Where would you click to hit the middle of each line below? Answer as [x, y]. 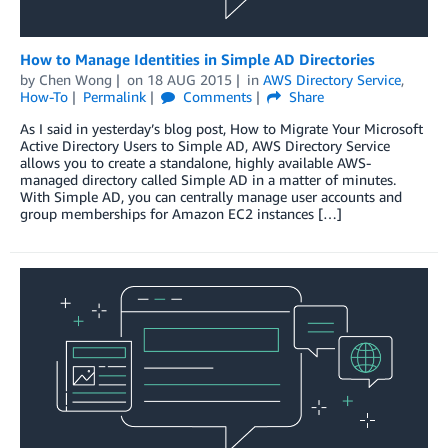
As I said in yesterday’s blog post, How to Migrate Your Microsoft [221, 128]
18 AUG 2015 [189, 79]
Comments [215, 96]
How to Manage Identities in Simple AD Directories [197, 58]
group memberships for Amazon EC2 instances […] [181, 213]
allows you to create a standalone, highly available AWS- [195, 162]
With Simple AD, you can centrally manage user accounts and [211, 196]
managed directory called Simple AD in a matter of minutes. [208, 179]
